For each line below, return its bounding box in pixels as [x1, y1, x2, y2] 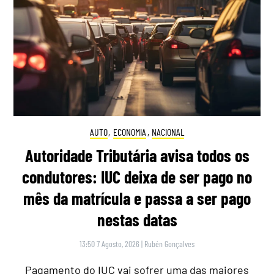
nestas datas [97, 209, 177, 231]
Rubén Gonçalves [144, 239, 194, 250]
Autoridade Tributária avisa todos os [24, 145, 250, 166]
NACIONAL [152, 125, 185, 138]
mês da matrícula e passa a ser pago [23, 188, 251, 209]
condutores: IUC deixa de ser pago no [22, 166, 252, 188]
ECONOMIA [113, 125, 146, 138]
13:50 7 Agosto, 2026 [80, 239, 139, 250]
